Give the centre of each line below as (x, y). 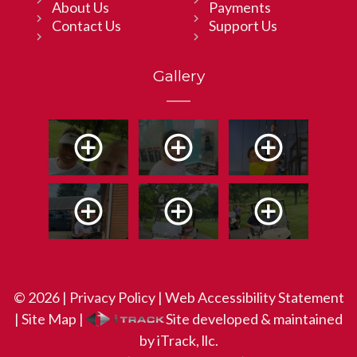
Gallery (178, 76)
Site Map (49, 319)
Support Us (243, 26)
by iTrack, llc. (178, 341)
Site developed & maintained (254, 319)
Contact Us (86, 26)
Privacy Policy (112, 298)
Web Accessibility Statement (254, 298)
